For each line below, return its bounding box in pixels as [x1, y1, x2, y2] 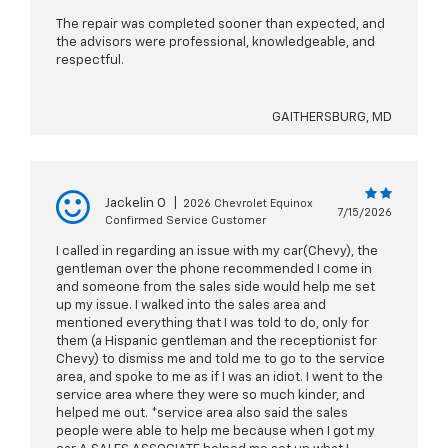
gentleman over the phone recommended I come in [56, 263, 372, 277]
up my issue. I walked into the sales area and [56, 299, 326, 313]
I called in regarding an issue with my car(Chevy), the [56, 245, 378, 259]
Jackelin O [105, 197, 166, 211]
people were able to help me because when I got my [56, 425, 375, 439]
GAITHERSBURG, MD [272, 111, 392, 125]
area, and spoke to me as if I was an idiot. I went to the [56, 371, 383, 385]
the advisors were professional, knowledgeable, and [56, 36, 375, 50]
